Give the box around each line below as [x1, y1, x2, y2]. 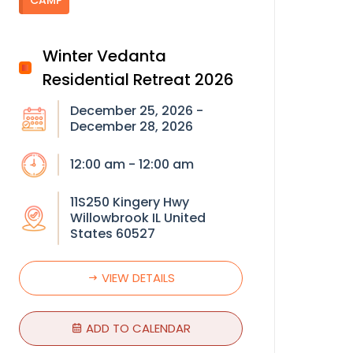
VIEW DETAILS [98, 269, 175, 287]
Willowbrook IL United [69, 209, 206, 228]
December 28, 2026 [69, 117, 193, 136]
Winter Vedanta [43, 45, 166, 68]
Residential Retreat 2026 [43, 69, 234, 91]
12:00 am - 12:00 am [69, 155, 194, 174]
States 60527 [69, 225, 155, 243]
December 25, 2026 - [69, 102, 203, 121]
